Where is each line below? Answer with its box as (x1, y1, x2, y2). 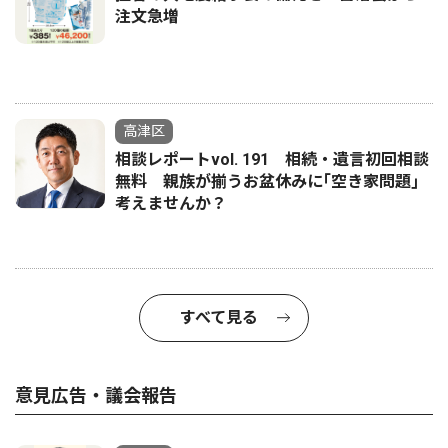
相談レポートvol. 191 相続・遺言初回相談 (115, 150, 429, 169)
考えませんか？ (115, 194, 227, 213)
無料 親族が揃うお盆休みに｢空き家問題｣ (115, 172, 419, 191)
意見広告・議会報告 (15, 385, 177, 406)
